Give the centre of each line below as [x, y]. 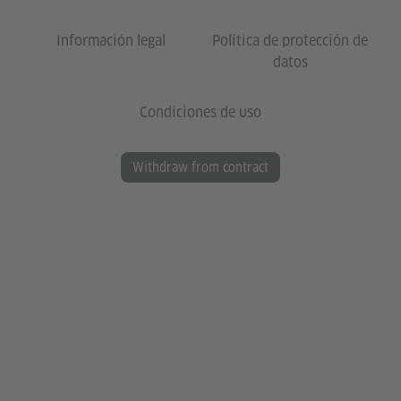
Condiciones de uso [200, 112]
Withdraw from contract [200, 167]
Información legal [111, 40]
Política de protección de [290, 40]
